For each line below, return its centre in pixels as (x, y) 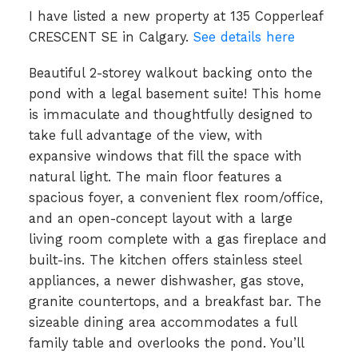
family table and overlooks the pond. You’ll (166, 344)
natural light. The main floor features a (155, 177)
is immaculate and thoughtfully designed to (170, 115)
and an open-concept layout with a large (160, 219)
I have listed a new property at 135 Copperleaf (175, 16)
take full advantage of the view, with (145, 136)
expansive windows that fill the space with (165, 157)
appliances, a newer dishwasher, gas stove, (166, 281)
